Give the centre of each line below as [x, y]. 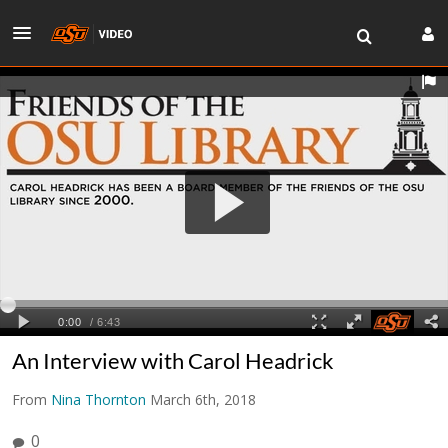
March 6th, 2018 [203, 399]
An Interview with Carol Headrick [173, 360]
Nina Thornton [98, 399]
